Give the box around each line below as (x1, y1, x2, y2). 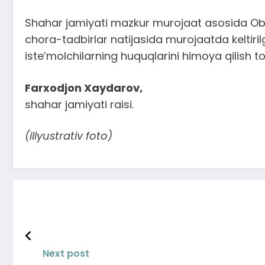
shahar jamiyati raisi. (25, 96, 134, 112)
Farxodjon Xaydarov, (25, 80, 143, 95)
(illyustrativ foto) (25, 128, 112, 144)
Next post (43, 247, 89, 261)
